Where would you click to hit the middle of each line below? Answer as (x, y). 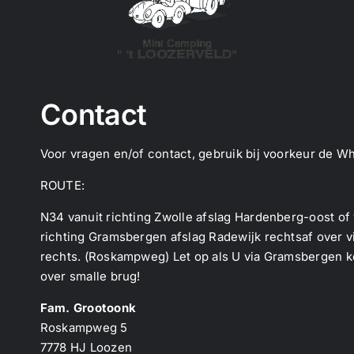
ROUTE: (62, 185)
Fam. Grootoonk (88, 307)
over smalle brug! (90, 276)
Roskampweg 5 (84, 327)
